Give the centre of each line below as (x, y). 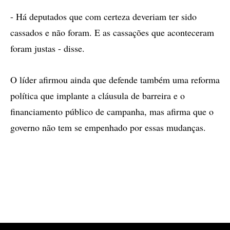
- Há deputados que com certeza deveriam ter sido (103, 16)
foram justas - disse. (47, 48)
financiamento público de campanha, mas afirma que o (112, 111)
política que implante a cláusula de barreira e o (98, 95)
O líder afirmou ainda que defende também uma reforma (115, 80)
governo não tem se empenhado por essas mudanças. (108, 127)
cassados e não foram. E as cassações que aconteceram (112, 32)
